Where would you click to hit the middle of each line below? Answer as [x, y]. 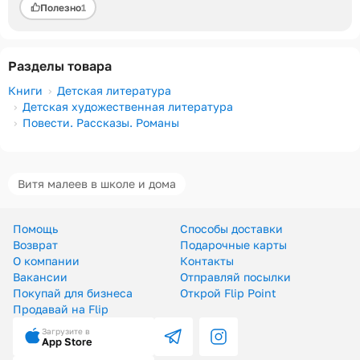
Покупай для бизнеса [73, 293]
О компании [46, 261]
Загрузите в [66, 331]
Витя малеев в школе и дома [97, 184]
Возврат [35, 245]
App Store [67, 341]
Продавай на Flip [61, 309]
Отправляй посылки [235, 277]
